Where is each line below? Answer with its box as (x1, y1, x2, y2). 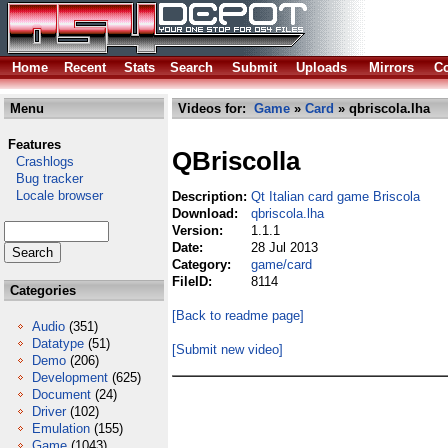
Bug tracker (4, 171, 83, 186)
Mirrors (369, 60, 414, 75)
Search (170, 60, 213, 75)
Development (32, 370, 108, 385)
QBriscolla (172, 146, 300, 177)
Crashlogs (4, 154, 74, 169)
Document (32, 387, 91, 402)
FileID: (172, 274, 216, 289)
